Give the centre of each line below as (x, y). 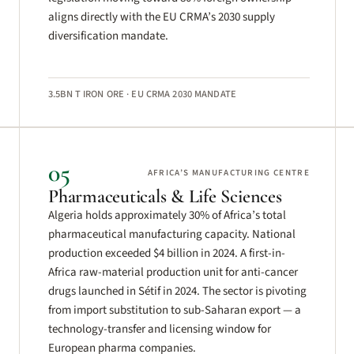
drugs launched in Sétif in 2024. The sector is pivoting (177, 291)
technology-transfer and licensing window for (160, 329)
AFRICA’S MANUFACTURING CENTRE (228, 173)
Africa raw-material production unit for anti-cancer (173, 272)
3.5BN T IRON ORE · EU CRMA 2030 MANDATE (142, 94)
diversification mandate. (108, 36)
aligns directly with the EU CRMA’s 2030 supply (162, 17)
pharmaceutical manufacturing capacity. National (172, 234)
